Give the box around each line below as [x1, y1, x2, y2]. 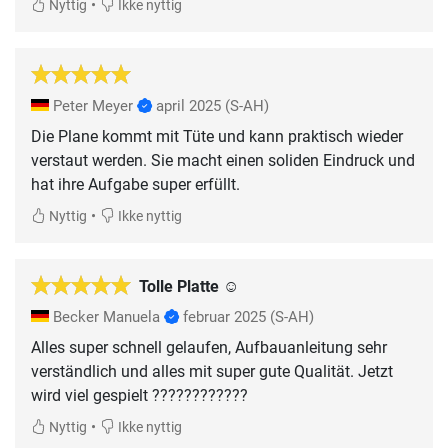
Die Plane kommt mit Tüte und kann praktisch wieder [31, 126, 403, 146]
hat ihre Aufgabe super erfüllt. [31, 174, 240, 194]
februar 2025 [183, 307, 266, 326]
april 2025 [156, 96, 221, 115]
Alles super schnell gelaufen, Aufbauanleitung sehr [31, 337, 387, 357]
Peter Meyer [49, 96, 137, 115]
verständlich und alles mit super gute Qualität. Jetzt [31, 361, 393, 381]
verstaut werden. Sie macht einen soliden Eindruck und [31, 150, 415, 170]
